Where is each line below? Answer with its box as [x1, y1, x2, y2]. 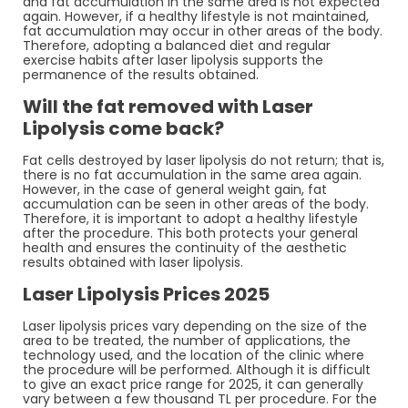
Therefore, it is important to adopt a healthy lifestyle [23, 209, 358, 228]
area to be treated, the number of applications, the [23, 331, 351, 350]
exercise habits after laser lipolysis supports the [23, 50, 323, 69]
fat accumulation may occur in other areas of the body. [23, 21, 382, 40]
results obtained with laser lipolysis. [23, 252, 243, 271]
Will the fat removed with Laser [23, 93, 313, 119]
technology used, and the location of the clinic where [23, 345, 364, 364]
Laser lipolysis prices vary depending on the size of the [23, 316, 367, 335]
